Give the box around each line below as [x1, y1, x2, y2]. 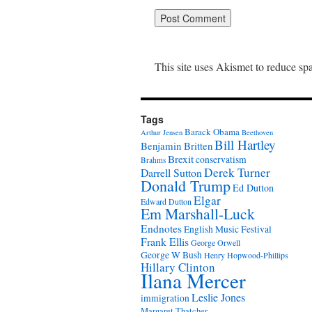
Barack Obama [185, 125, 240, 138]
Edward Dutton [141, 196, 192, 207]
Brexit [168, 152, 194, 166]
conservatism [196, 153, 247, 166]
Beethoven [242, 127, 273, 137]
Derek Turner [204, 164, 270, 180]
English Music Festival [184, 223, 272, 235]
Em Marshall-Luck [141, 203, 255, 224]
